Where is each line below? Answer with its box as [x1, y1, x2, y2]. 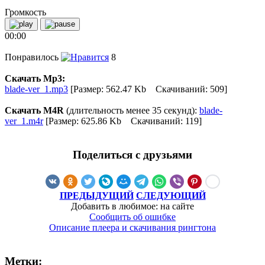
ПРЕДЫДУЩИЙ [59, 190, 134, 201]
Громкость [5, 7, 46, 18]
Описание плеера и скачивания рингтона [49, 222, 216, 232]
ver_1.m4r [5, 116, 43, 127]
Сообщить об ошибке [89, 211, 176, 222]
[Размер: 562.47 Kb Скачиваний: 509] [68, 84, 227, 95]
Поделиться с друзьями [73, 148, 192, 161]
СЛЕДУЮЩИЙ [135, 190, 206, 201]
